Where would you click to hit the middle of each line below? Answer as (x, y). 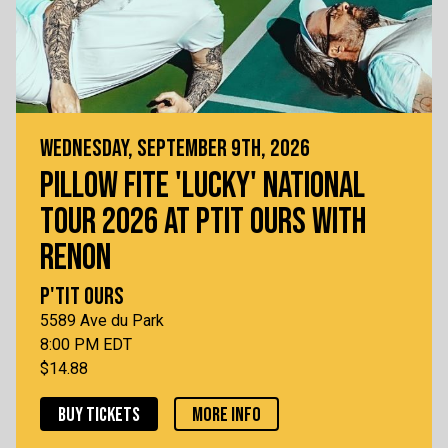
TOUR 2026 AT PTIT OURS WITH (203, 223)
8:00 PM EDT (86, 345)
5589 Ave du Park (102, 321)
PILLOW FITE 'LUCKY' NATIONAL (202, 187)
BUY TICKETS (99, 415)
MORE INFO (226, 415)
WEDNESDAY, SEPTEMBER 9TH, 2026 (175, 149)
